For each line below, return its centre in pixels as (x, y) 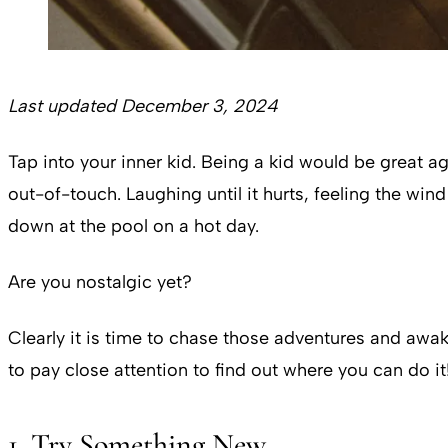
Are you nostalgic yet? (100, 282)
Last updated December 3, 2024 (143, 106)
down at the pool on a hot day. (133, 226)
